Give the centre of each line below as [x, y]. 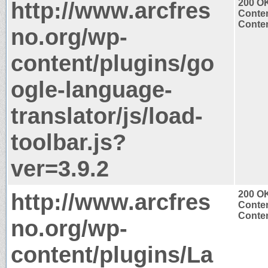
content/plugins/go [112, 63]
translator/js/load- [107, 115]
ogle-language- [92, 89]
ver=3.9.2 [60, 168]
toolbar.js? [68, 142]
